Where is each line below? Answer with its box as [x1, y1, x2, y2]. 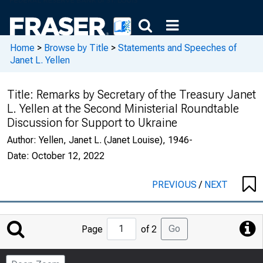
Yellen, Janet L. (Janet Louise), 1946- [39, 134, 193, 146]
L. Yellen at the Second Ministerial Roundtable [7, 102, 239, 116]
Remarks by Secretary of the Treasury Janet [36, 87, 256, 102]
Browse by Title [44, 42, 109, 53]
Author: [7, 134, 39, 146]
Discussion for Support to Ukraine [7, 116, 177, 130]
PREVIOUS [152, 179, 199, 190]
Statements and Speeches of [118, 42, 237, 53]
